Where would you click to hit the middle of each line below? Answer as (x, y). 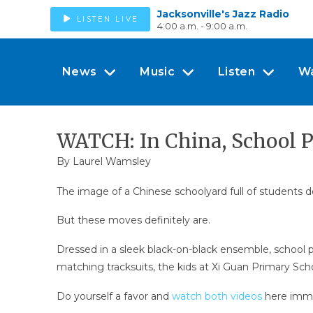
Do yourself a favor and (114, 296)
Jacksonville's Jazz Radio (223, 14)
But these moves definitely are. (133, 220)
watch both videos (217, 296)
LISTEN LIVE (108, 19)
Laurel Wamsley (111, 161)
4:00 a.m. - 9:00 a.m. (202, 27)
